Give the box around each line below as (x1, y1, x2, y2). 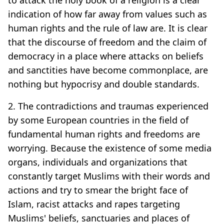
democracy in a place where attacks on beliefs (8, 49, 203, 62)
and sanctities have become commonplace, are (8, 63, 208, 76)
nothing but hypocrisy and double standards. (8, 77, 199, 90)
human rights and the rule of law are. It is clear (8, 21, 207, 34)
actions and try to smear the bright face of (8, 183, 188, 196)
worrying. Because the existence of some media (8, 141, 211, 154)
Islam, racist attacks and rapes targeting (8, 197, 180, 210)
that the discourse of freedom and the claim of (8, 35, 206, 48)
